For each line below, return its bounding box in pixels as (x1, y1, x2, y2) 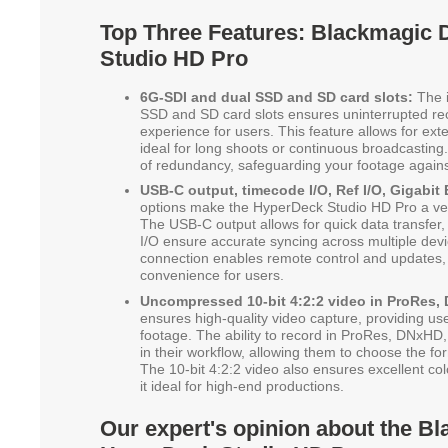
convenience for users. (140, 267, 284, 284)
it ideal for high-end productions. (140, 377, 344, 394)
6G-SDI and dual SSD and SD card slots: (140, 88, 413, 105)
